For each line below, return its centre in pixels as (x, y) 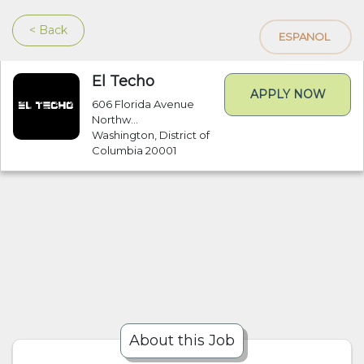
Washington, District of (150, 135)
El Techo (123, 81)
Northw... (115, 119)
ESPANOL (304, 37)
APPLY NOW (288, 94)
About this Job (182, 340)
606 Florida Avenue (143, 104)
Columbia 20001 (134, 150)
